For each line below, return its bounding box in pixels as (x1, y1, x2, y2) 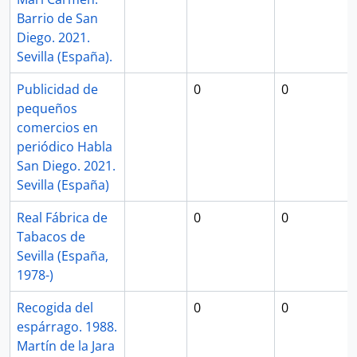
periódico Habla (17, 138, 112, 155)
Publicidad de (17, 80, 98, 98)
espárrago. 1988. (17, 318, 117, 335)
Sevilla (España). (17, 48, 112, 65)
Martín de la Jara (17, 337, 115, 355)
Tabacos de (17, 228, 85, 245)
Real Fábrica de (17, 209, 108, 226)
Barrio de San (17, 10, 98, 27)
